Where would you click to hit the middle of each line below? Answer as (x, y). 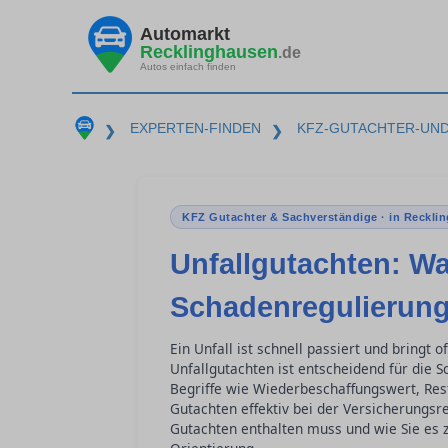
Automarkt (185, 33)
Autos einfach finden (188, 66)
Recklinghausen (209, 51)
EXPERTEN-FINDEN (195, 128)
